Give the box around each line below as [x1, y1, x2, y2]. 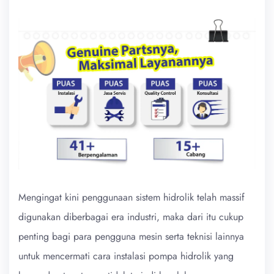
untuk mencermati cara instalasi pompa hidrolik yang [18, 248, 234, 263]
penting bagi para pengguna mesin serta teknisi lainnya [18, 229, 244, 243]
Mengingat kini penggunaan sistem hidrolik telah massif [18, 190, 245, 204]
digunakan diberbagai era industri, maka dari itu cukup [18, 209, 243, 224]
